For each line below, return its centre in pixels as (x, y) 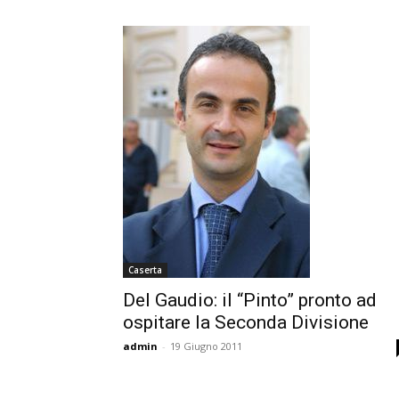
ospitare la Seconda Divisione (246, 323)
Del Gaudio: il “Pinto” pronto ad (250, 301)
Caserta (145, 270)
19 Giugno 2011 (206, 346)
